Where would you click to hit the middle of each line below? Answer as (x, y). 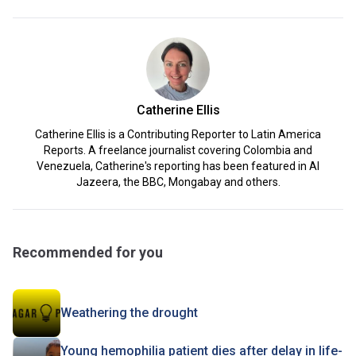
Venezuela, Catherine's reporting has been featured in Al (178, 166)
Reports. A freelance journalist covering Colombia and (178, 150)
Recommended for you (88, 252)
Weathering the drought (129, 312)
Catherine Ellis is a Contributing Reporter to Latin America (178, 134)
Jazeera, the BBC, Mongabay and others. (178, 182)
